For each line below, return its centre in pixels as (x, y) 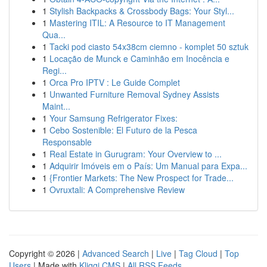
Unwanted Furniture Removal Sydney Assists (134, 94)
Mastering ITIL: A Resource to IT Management (137, 23)
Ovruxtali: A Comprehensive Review (117, 190)
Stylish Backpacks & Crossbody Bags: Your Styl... (142, 11)
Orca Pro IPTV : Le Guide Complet (115, 82)
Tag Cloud (198, 253)
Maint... (56, 106)
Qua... (54, 35)
